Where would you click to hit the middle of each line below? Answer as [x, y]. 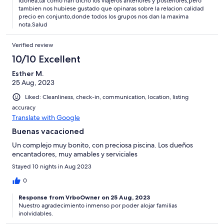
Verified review [33, 45]
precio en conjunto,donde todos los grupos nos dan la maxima [103, 16]
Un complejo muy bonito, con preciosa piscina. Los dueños [102, 145]
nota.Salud [33, 24]
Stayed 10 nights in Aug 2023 [52, 167]
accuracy [24, 108]
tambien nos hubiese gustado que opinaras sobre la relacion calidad [111, 8]
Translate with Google [46, 118]
